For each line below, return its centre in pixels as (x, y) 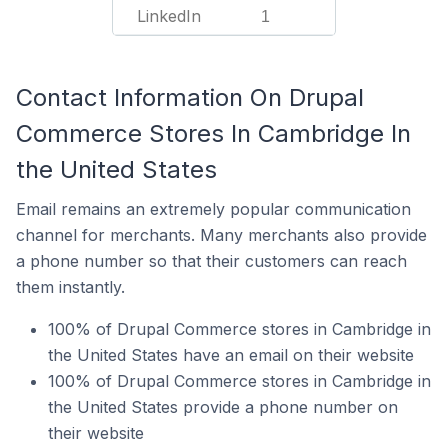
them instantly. (70, 287)
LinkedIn (169, 16)
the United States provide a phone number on (223, 407)
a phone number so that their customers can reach (211, 261)
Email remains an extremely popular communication (213, 209)
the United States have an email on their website (231, 355)
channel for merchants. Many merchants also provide (221, 235)
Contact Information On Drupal (190, 97)
